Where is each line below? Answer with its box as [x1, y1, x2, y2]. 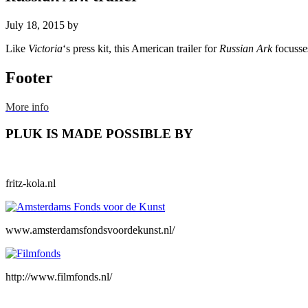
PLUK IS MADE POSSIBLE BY [5, 126, 193, 141]
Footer [5, 68, 53, 87]
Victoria [28, 43, 63, 55]
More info [5, 100, 49, 113]
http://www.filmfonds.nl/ [5, 271, 112, 283]
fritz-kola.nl [5, 177, 56, 190]
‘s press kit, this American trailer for [63, 43, 219, 55]
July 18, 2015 [5, 19, 65, 32]
